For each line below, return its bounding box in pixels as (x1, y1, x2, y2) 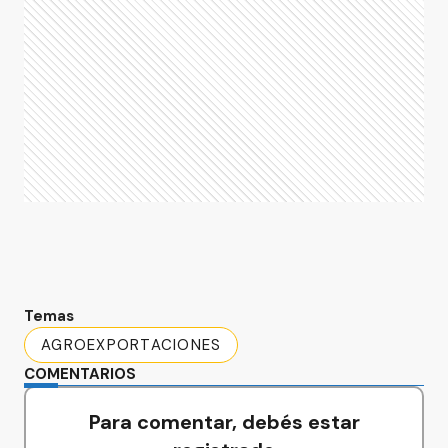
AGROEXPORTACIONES (41, 335, 222, 355)
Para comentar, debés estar (88, 409, 360, 435)
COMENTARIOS (24, 364, 136, 384)
